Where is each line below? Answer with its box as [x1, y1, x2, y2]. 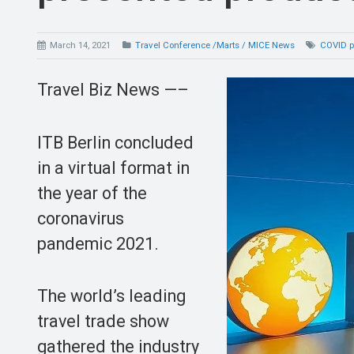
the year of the [37, 183, 147, 203]
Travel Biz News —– [37, 80, 189, 100]
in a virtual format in [37, 157, 190, 178]
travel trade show [37, 311, 169, 331]
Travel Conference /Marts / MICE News [134, 40, 295, 51]
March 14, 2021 [47, 40, 111, 51]
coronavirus [37, 208, 124, 228]
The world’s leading [37, 285, 186, 306]
